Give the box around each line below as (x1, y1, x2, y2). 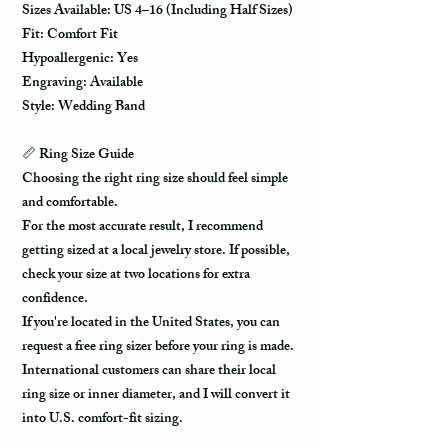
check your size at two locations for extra (22, 263, 250, 289)
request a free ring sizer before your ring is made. (22, 335, 294, 361)
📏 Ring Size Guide (22, 143, 134, 169)
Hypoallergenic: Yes (22, 47, 138, 73)
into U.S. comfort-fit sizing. (22, 407, 183, 433)
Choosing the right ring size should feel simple (22, 167, 288, 193)
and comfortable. (22, 191, 118, 217)
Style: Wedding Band (22, 95, 145, 121)
